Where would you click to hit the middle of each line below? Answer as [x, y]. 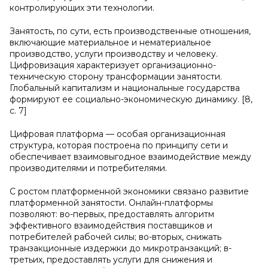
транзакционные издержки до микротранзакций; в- [121, 248]
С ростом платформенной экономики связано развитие [129, 191]
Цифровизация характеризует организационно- [113, 65]
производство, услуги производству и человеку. [114, 54]
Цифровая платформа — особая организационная [118, 134]
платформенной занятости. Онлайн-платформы [111, 203]
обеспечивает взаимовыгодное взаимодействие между [130, 157]
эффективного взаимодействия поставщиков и [111, 226]
